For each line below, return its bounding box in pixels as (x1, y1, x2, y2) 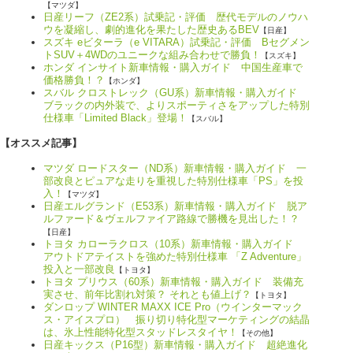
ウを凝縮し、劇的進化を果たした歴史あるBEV (43, 24, 259, 36)
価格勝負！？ (43, 74, 105, 87)
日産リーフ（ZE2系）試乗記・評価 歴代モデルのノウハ (43, 11, 308, 24)
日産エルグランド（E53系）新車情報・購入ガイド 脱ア (43, 200, 307, 213)
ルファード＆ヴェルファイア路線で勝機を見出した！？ (43, 213, 299, 225)
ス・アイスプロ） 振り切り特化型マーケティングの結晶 (43, 314, 310, 326)
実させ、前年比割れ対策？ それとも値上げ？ (43, 288, 251, 301)
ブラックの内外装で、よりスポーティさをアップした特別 (43, 99, 310, 112)
